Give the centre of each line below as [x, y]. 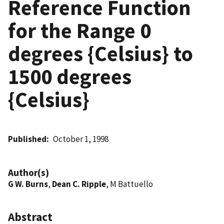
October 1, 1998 [81, 139]
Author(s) [28, 172]
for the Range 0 [79, 30]
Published [27, 139]
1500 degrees [70, 76]
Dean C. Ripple [79, 184]
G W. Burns [28, 184]
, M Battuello [129, 184]
